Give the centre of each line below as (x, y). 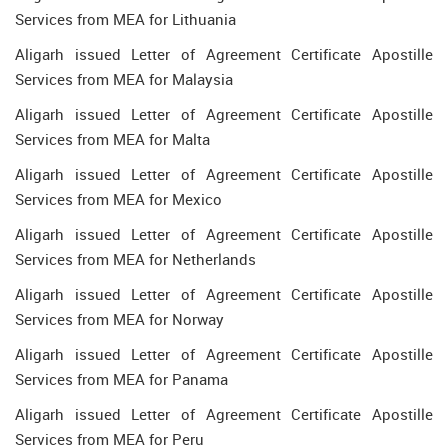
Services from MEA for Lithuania (125, 19)
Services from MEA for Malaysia (124, 79)
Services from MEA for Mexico (118, 199)
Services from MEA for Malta (112, 139)
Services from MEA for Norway (119, 319)
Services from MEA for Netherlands (135, 259)
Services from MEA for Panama (121, 379)
